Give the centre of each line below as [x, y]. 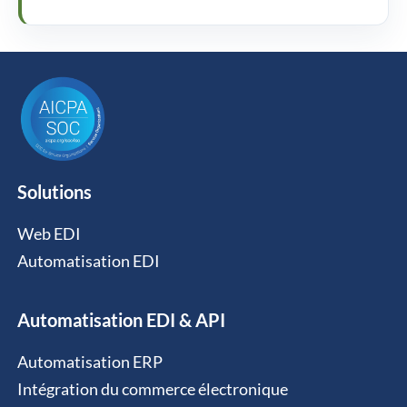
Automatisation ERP [89, 361]
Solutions [54, 191]
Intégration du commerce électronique [152, 388]
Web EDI [49, 233]
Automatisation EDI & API [121, 319]
